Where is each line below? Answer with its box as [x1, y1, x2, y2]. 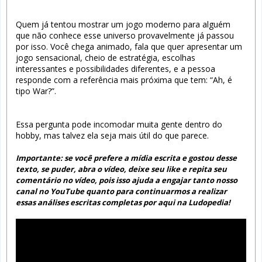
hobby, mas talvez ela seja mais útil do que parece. [16, 129, 209, 141]
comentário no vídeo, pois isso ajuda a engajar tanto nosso [16, 174, 237, 185]
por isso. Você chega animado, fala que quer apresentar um [16, 40, 242, 52]
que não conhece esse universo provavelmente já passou [16, 29, 234, 41]
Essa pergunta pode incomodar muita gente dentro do [16, 118, 222, 130]
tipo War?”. [16, 85, 56, 96]
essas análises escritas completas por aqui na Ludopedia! [16, 196, 234, 208]
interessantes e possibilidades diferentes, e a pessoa [16, 63, 215, 74]
